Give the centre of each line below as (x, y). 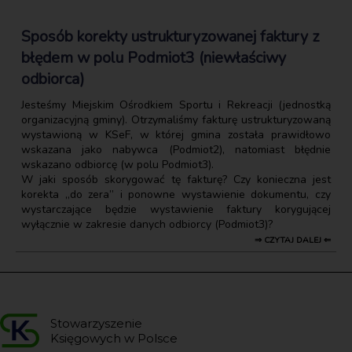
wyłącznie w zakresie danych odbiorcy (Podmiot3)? (147, 224)
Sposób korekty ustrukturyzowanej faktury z (170, 36)
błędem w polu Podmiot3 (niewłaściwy (154, 57)
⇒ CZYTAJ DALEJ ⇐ (293, 240)
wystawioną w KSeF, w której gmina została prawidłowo (176, 134)
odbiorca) (53, 79)
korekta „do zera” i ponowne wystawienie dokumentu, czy (176, 194)
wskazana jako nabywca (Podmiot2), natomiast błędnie (176, 149)
